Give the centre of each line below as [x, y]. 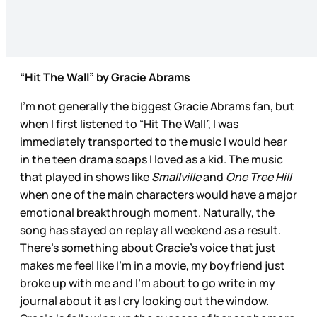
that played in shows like [86, 177]
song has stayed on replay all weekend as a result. [150, 230]
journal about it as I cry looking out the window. [144, 301]
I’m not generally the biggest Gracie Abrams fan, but [157, 106]
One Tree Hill [259, 177]
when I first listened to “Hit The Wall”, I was [129, 124]
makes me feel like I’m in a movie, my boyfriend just [152, 266]
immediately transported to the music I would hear [154, 142]
